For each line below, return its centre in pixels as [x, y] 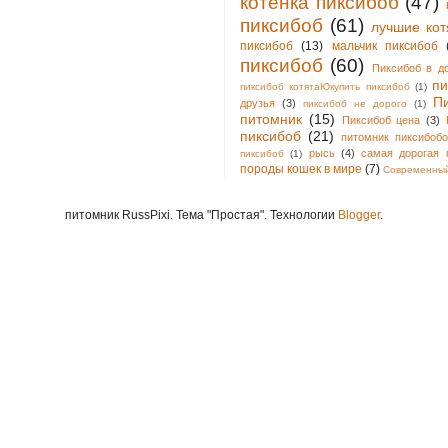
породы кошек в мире [301, 168]
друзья [257, 102]
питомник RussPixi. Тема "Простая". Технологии [201, 214]
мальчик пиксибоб [385, 45]
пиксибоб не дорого [355, 103]
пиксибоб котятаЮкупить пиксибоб [325, 86]
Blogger [359, 214]
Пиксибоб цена [381, 119]
